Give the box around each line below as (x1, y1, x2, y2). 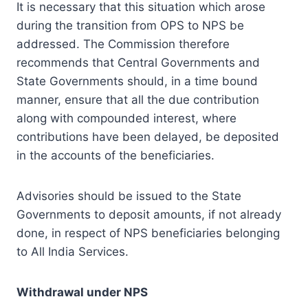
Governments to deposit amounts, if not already (16, 207, 281, 221)
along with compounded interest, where (16, 111, 236, 125)
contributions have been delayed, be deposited (16, 129, 279, 144)
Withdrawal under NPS (16, 285, 148, 299)
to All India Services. (16, 244, 129, 258)
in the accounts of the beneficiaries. (16, 148, 214, 162)
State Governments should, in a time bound (16, 74, 258, 88)
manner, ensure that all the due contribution (16, 92, 259, 107)
